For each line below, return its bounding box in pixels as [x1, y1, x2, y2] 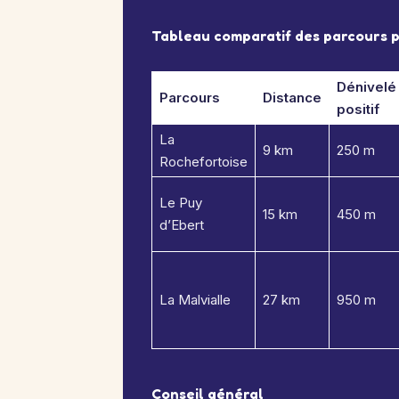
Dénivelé [337, 78, 396, 95]
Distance [263, 89, 322, 106]
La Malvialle [159, 291, 231, 308]
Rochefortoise [159, 153, 248, 170]
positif [337, 101, 379, 118]
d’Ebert [159, 216, 204, 233]
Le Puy [159, 194, 202, 211]
